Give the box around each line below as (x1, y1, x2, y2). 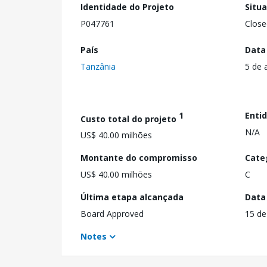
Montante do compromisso (80, 152, 197, 164)
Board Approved (80, 208, 144, 220)
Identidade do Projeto (80, 1, 174, 13)
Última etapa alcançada (80, 191, 184, 203)
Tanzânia (80, 60, 116, 72)
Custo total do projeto (80, 113, 179, 125)
